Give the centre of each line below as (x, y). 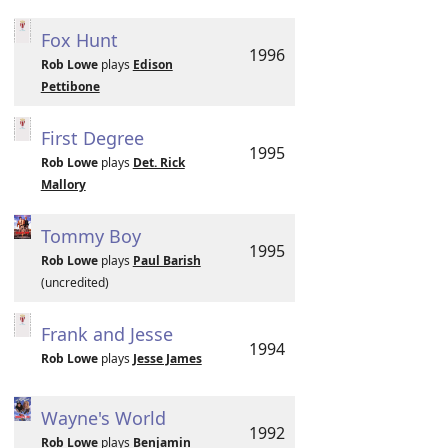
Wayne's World (103, 418)
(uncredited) (74, 282)
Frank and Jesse (106, 334)
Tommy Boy (90, 236)
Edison (152, 64)
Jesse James (167, 358)
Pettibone (70, 86)
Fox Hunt (79, 40)
